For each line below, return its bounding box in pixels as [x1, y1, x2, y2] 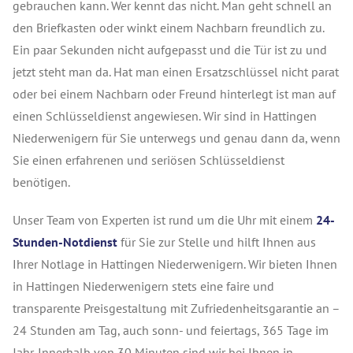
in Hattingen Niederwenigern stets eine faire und [13, 278, 274, 294]
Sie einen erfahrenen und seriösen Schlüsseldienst [13, 152, 284, 168]
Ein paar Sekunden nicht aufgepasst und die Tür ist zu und [13, 42, 327, 58]
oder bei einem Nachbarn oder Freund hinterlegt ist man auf [13, 86, 336, 102]
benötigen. [13, 174, 70, 190]
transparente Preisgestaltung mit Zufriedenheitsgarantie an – [13, 300, 340, 316]
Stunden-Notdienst [13, 234, 117, 250]
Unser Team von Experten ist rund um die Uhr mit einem [13, 212, 316, 228]
